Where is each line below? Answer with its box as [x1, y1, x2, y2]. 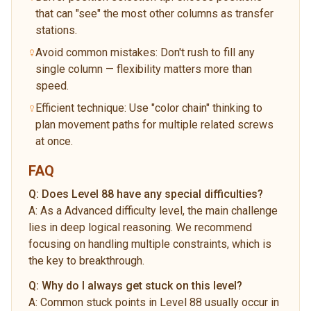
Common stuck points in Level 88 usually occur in [40, 295, 279, 309]
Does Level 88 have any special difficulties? [42, 187, 263, 201]
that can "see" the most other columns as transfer [35, 6, 274, 20]
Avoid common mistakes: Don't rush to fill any [35, 45, 255, 59]
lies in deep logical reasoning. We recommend [28, 220, 252, 234]
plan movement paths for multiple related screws [35, 117, 274, 131]
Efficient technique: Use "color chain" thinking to [35, 101, 262, 115]
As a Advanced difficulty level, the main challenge [40, 203, 278, 217]
